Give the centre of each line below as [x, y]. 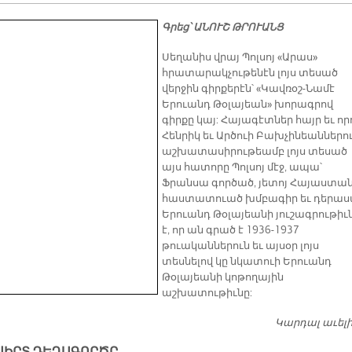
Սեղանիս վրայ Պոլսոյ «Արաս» [240, 58]
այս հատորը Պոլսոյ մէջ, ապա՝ [242, 168]
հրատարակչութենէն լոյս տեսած [250, 73]
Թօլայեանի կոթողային [223, 278]
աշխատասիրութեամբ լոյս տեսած [255, 152]
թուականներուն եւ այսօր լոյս [240, 246]
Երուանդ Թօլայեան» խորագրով [247, 105]
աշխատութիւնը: [207, 293]
